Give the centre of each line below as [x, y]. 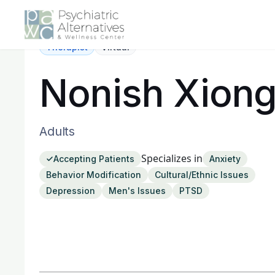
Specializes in [172, 158]
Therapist [67, 47]
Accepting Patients [94, 159]
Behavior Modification [94, 175]
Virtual [115, 47]
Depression [71, 191]
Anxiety [225, 159]
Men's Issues [137, 191]
